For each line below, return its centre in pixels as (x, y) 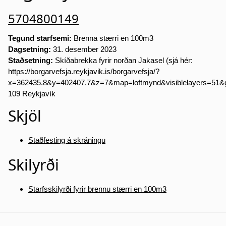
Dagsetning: (30, 49)
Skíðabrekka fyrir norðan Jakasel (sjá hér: (123, 61)
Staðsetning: (31, 61)
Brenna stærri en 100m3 (112, 38)
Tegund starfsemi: (40, 38)
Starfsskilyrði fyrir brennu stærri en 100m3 (97, 189)
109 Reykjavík (32, 94)
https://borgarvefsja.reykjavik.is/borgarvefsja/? (84, 72)
